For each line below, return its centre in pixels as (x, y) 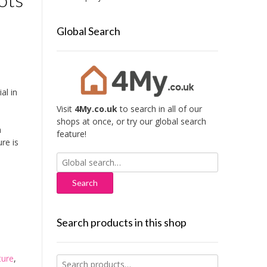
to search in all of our (159, 109)
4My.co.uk (96, 109)
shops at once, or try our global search (131, 122)
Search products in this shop (121, 223)
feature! (71, 134)
